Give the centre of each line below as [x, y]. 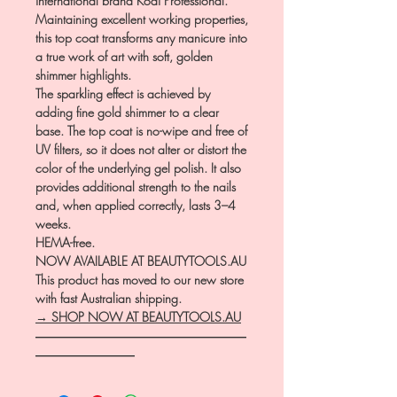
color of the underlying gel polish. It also [138, 167]
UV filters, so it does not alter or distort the [141, 149]
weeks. [53, 223]
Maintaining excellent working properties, [142, 19]
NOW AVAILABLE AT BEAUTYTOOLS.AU [141, 261]
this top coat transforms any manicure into [141, 37]
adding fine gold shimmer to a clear [127, 112]
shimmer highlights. [83, 74]
